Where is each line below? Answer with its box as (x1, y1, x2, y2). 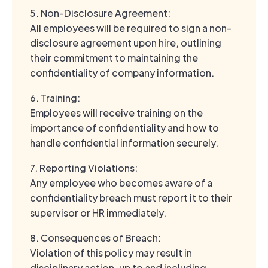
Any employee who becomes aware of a (30, 176, 212, 190)
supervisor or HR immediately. (30, 206, 166, 220)
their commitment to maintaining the (30, 51, 198, 65)
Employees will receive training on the (30, 106, 203, 120)
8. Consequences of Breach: (30, 232, 161, 245)
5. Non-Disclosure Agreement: (30, 7, 170, 20)
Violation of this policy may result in (30, 246, 192, 260)
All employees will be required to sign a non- (30, 22, 232, 35)
